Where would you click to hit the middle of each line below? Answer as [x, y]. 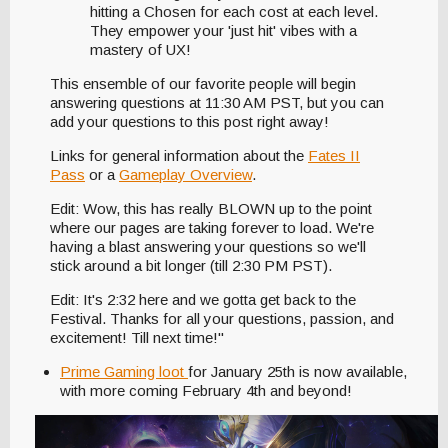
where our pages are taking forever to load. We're [212, 228]
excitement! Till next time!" [137, 338]
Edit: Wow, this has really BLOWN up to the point [211, 209]
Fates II [334, 156]
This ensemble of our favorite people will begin [203, 84]
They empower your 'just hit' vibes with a [223, 31]
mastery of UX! [140, 50]
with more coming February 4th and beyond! [206, 391]
